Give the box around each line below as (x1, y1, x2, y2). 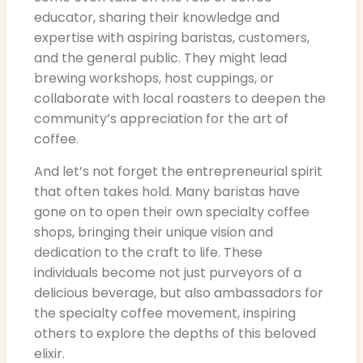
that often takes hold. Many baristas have (34, 181, 300, 201)
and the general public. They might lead (34, 49, 287, 68)
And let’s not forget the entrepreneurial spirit (34, 161, 322, 181)
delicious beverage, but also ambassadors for (34, 283, 323, 302)
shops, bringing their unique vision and (34, 222, 273, 241)
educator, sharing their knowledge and (34, 8, 280, 28)
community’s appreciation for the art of (34, 109, 288, 129)
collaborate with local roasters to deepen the (34, 89, 326, 109)
